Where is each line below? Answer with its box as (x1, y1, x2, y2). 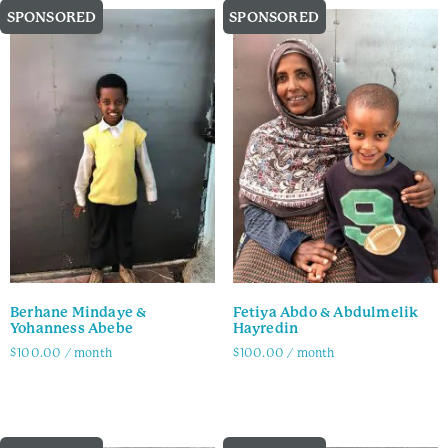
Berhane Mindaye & (10, 304, 147, 321)
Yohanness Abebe (10, 320, 133, 337)
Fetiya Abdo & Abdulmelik (232, 304, 419, 321)
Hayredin (232, 320, 299, 337)
